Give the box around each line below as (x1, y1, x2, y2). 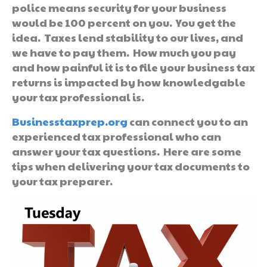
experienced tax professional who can (12, 128, 221, 144)
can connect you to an (128, 113, 248, 129)
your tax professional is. (12, 89, 144, 104)
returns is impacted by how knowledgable (12, 74, 246, 89)
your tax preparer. (12, 173, 113, 188)
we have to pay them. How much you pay (12, 44, 236, 60)
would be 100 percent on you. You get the (12, 14, 236, 30)
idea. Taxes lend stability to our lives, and (12, 29, 243, 45)
